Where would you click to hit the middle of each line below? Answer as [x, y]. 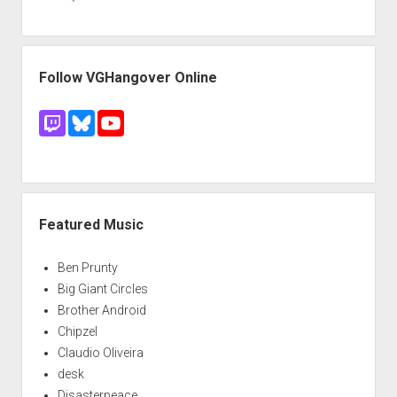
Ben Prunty [87, 267]
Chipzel [77, 331]
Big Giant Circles [102, 288]
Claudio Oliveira [100, 352]
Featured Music [91, 224]
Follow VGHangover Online [128, 77]
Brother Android [101, 310]
